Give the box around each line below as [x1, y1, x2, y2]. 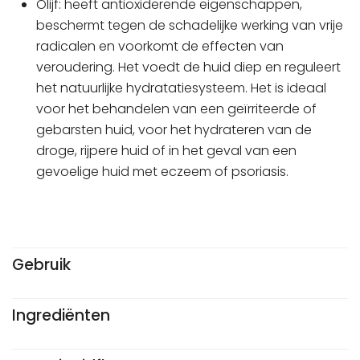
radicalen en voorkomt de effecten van [36, 36, 284, 55]
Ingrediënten [12, 304, 110, 326]
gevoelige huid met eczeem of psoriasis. [36, 162, 288, 181]
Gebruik [12, 253, 71, 276]
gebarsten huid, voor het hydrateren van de [36, 120, 312, 139]
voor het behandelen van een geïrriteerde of [36, 99, 317, 118]
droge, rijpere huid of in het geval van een [36, 141, 297, 160]
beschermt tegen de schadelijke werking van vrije [36, 15, 343, 35]
